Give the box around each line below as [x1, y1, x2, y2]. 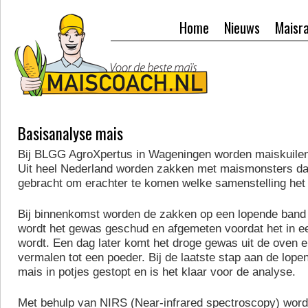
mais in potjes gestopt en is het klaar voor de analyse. [18, 265, 296, 278]
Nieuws [224, 17, 260, 38]
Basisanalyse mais [18, 122, 123, 145]
